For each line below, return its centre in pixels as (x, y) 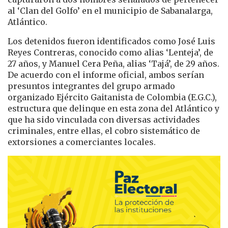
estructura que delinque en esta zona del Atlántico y (113, 109)
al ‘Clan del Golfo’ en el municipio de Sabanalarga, (110, 11)
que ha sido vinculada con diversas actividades (104, 120)
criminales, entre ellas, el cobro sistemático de (104, 131)
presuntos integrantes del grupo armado (91, 86)
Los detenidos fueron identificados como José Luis (111, 41)
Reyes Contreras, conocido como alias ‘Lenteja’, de (110, 53)
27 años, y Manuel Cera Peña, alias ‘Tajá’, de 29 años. (113, 64)
